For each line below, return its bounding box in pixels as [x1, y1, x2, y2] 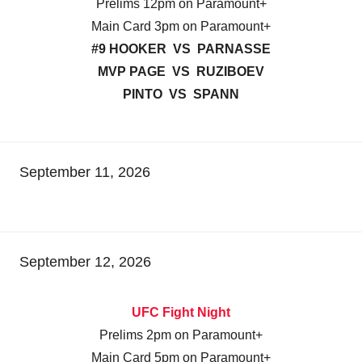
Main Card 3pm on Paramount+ [91, 19, 271, 34]
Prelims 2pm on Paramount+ [99, 328, 263, 343]
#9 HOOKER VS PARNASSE [91, 42, 271, 57]
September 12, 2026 [19, 254, 151, 271]
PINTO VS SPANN [123, 87, 239, 102]
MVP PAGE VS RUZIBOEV [98, 65, 264, 79]
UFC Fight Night [132, 305, 230, 320]
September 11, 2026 [19, 164, 150, 181]
